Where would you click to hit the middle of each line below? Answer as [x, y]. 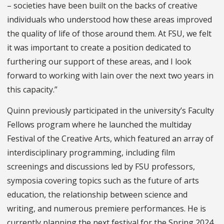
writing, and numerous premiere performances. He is [106, 209]
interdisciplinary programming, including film [91, 153]
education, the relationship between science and [97, 195]
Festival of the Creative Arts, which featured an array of [110, 139]
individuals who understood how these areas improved [109, 20]
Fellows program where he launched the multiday [99, 125]
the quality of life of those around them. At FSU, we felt [109, 34]
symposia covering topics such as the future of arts [103, 181]
